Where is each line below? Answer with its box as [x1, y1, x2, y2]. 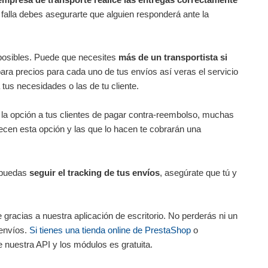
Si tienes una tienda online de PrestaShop [29, 225, 191, 236]
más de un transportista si [118, 52, 227, 63]
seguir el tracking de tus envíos [29, 167, 160, 178]
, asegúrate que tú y [160, 167, 237, 178]
